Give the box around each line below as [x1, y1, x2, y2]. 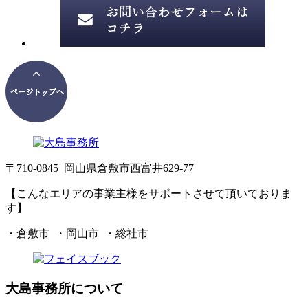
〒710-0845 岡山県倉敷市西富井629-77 [5, 162, 194, 174]
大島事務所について [5, 280, 123, 296]
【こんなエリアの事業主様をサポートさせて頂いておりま [5, 187, 291, 199]
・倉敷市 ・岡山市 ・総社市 [5, 227, 148, 239]
